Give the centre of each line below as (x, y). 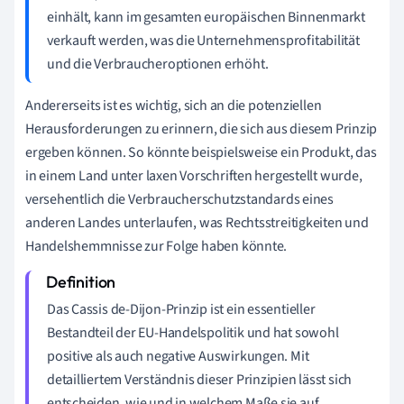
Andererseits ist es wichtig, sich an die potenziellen (174, 105)
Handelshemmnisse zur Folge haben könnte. (156, 246)
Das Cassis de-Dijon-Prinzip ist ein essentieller (181, 309)
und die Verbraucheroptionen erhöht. (158, 64)
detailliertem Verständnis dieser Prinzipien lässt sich (200, 379)
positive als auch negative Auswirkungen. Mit (178, 356)
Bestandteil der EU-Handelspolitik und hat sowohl (193, 332)
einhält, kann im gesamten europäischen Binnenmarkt (206, 17)
